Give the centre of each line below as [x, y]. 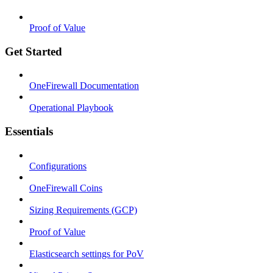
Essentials [29, 131]
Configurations [58, 166]
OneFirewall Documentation [84, 86]
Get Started [34, 51]
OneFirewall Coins [66, 188]
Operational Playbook [71, 108]
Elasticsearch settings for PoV [87, 253]
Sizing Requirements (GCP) [83, 210]
